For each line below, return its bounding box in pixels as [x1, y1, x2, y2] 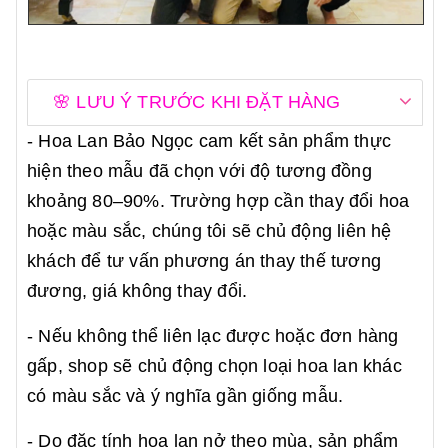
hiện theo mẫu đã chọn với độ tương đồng [27, 161, 372, 182]
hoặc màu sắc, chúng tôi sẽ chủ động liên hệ [27, 221, 392, 242]
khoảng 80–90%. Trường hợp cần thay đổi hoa [27, 191, 410, 212]
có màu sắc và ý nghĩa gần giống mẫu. [27, 386, 344, 407]
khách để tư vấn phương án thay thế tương [27, 251, 382, 272]
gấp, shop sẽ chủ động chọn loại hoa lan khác [27, 356, 402, 377]
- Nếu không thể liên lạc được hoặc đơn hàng [27, 326, 399, 347]
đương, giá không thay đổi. [27, 281, 248, 302]
